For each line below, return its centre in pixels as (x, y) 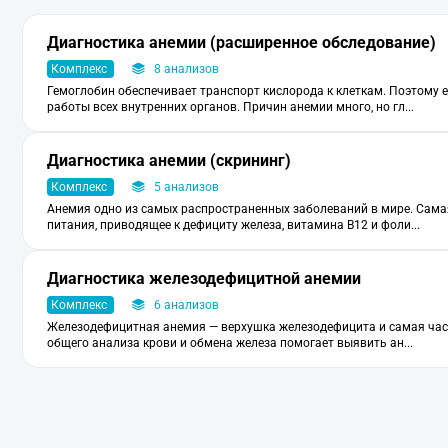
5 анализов (186, 187)
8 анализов (186, 69)
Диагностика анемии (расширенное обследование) (241, 42)
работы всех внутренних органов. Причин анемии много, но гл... (230, 107)
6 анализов (186, 305)
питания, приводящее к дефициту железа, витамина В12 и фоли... (233, 225)
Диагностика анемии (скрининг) (169, 160)
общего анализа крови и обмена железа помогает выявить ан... (230, 343)
